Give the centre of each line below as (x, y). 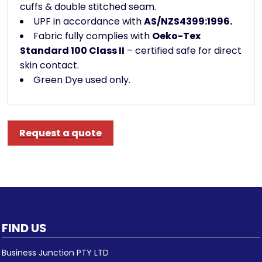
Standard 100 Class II (72, 51)
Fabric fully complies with (93, 36)
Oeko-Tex (176, 36)
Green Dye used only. (82, 80)
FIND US (24, 228)
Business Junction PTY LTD (55, 253)
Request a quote (61, 133)
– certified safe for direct (183, 51)
